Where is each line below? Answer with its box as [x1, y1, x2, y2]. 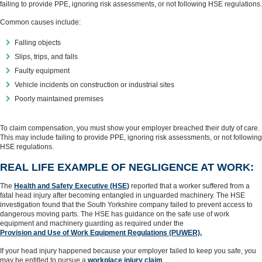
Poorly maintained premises [15, 95, 104, 103]
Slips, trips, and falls [15, 53, 78, 61]
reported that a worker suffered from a [129, 182, 250, 190]
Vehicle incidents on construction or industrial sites [15, 81, 174, 89]
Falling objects [15, 39, 61, 47]
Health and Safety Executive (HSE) [14, 182, 129, 190]
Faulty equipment [15, 67, 70, 75]
